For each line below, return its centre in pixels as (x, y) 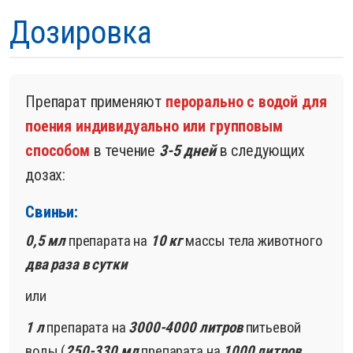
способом (58, 151)
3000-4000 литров (186, 328)
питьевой (272, 328)
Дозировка (81, 33)
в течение (124, 151)
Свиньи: (52, 212)
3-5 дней (187, 151)
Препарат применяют (95, 102)
